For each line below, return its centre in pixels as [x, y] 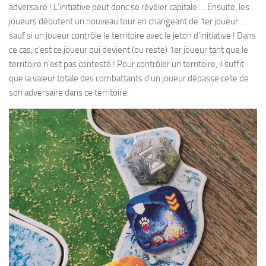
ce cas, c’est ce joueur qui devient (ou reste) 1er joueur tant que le [129, 50]
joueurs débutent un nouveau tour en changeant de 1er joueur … [128, 21]
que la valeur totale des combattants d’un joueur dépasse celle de [129, 78]
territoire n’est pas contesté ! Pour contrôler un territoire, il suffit [126, 64]
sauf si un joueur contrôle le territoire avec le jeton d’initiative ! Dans [132, 36]
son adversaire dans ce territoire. [69, 93]
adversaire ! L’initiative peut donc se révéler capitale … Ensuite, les [129, 7]
